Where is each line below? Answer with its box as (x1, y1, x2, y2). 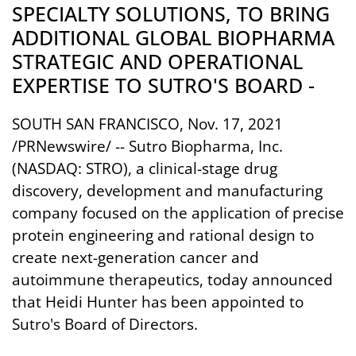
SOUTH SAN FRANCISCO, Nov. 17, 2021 (12, 114, 283, 134)
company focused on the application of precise (12, 203, 344, 223)
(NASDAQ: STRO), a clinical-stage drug (12, 158, 277, 179)
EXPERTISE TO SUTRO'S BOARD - (12, 72, 315, 99)
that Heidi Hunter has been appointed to (12, 292, 304, 312)
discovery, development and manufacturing (12, 180, 323, 201)
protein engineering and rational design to (12, 225, 314, 246)
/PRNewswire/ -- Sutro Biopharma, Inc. (12, 136, 283, 157)
